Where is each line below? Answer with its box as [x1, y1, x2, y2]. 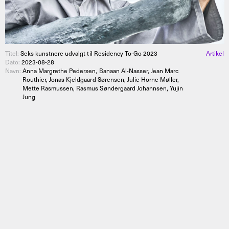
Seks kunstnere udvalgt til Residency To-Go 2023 [20, 48, 157, 58]
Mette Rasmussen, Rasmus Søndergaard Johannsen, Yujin [22, 83, 183, 93]
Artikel [205, 48, 224, 58]
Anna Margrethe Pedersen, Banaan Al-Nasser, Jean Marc [22, 65, 178, 75]
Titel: [5, 48, 21, 58]
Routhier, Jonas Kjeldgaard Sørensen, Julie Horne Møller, [22, 74, 179, 84]
